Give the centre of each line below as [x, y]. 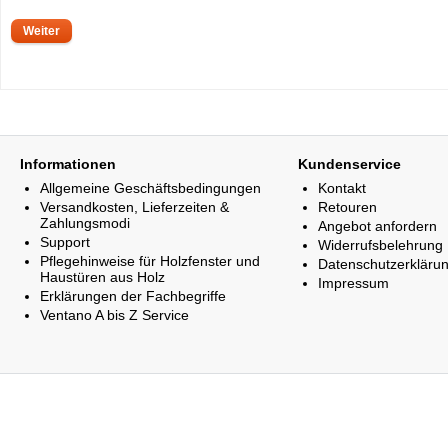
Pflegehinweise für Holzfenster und [150, 261]
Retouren [347, 207]
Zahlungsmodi [85, 223]
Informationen [68, 164]
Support [65, 242]
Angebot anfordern [377, 226]
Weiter [41, 31]
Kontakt [341, 188]
